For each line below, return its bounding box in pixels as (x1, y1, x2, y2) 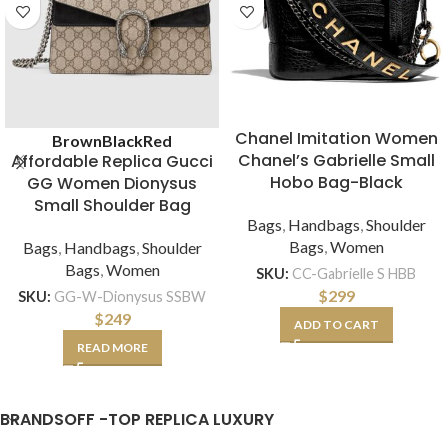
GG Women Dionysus (27, 172, 197, 196)
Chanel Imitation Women (234, 127, 438, 151)
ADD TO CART (293, 316, 379, 332)
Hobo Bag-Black (269, 171, 403, 195)
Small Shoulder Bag (33, 194, 191, 218)
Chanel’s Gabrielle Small (237, 149, 435, 173)
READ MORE (76, 339, 148, 355)
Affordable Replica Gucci (11, 150, 213, 174)
